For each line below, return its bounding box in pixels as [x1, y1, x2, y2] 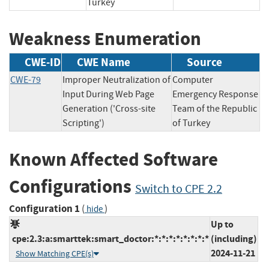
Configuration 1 [9, 201, 80, 216]
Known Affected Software [9, 147, 218, 172]
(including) [211, 232, 257, 245]
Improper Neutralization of [62, 74, 171, 86]
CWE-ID [25, 55, 61, 70]
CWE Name [77, 55, 130, 70]
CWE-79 [10, 74, 41, 86]
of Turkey [172, 117, 227, 130]
